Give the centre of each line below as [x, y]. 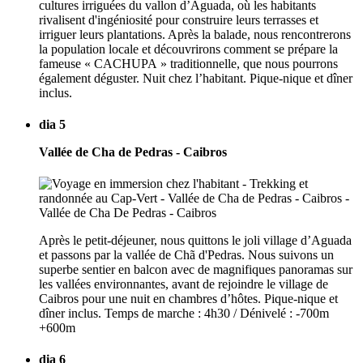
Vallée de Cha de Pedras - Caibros [133, 152]
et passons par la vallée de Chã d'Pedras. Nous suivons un [186, 255]
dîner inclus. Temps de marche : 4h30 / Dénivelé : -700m [184, 314]
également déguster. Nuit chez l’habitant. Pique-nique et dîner [196, 78]
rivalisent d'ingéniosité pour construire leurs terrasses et [179, 19]
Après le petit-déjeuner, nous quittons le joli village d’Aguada [195, 241]
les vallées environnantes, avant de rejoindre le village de [184, 284]
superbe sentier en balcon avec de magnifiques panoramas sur [196, 270]
